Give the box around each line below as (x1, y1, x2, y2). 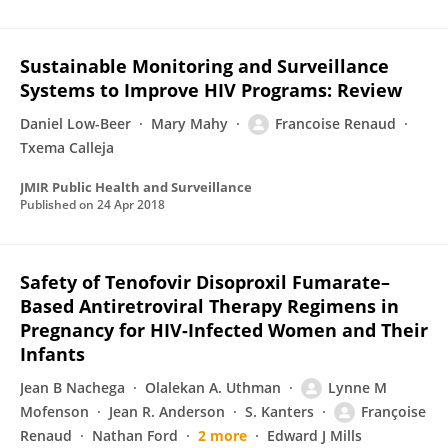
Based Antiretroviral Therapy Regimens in (20, 294, 399, 318)
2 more (198, 426, 247, 445)
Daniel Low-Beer (20, 114, 131, 133)
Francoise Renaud (275, 114, 396, 133)
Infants (20, 342, 85, 366)
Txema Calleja (20, 138, 114, 157)
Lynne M (328, 378, 387, 397)
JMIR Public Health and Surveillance (20, 178, 252, 196)
